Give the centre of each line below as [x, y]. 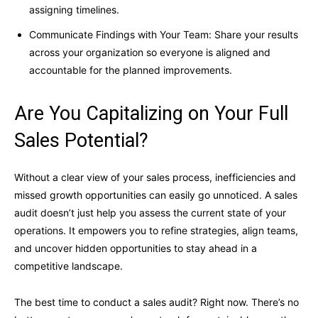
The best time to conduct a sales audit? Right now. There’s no [157, 302]
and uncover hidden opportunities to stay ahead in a [136, 248]
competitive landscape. [68, 266]
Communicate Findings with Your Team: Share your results [164, 35]
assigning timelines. [74, 10]
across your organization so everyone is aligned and [150, 53]
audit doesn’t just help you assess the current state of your [150, 213]
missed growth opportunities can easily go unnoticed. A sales [156, 195]
